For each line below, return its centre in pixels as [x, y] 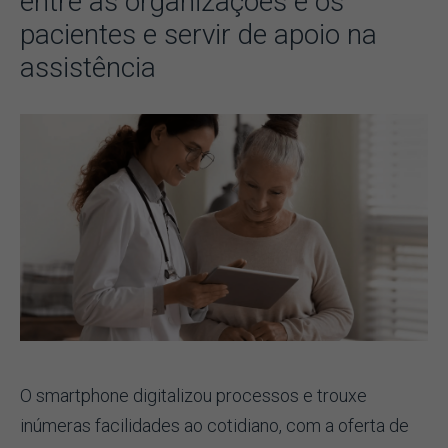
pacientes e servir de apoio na [198, 34]
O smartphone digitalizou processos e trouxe [193, 395]
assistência [88, 67]
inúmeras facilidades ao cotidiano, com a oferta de [214, 425]
